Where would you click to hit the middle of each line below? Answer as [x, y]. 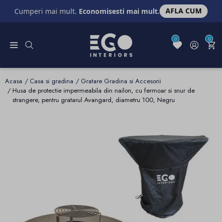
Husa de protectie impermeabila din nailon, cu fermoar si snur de [104, 91]
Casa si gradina [52, 81]
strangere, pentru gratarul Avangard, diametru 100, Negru [94, 100]
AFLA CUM [184, 11]
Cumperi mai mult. [46, 11]
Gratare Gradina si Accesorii [121, 81]
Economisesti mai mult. [119, 11]
